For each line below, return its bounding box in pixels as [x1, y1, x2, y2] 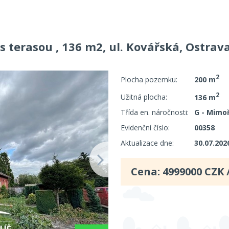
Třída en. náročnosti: [121, 107, 189, 118]
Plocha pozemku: [121, 74, 177, 84]
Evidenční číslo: [121, 123, 170, 133]
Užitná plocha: [121, 92, 167, 102]
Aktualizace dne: [121, 138, 174, 148]
